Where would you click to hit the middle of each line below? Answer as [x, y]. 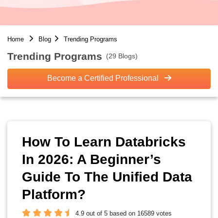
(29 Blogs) [122, 56]
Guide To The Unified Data [107, 177]
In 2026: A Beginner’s [91, 159]
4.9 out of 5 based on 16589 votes [124, 213]
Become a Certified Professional [104, 78]
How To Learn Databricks [104, 142]
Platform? [54, 194]
